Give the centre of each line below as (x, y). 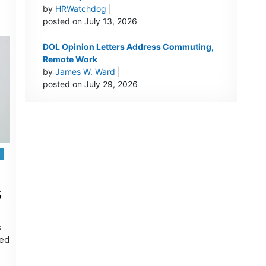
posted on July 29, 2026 (90, 84)
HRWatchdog (80, 9)
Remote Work (70, 59)
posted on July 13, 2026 (90, 21)
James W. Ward (85, 72)
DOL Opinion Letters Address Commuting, (128, 47)
